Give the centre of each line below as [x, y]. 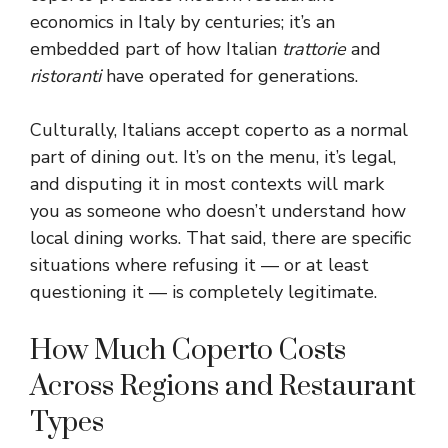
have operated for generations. [229, 76]
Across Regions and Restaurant [223, 386]
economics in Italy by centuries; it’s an [182, 22]
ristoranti [65, 76]
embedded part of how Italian [156, 49]
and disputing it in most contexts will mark [207, 184]
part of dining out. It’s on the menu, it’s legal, [213, 157]
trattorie [314, 49]
